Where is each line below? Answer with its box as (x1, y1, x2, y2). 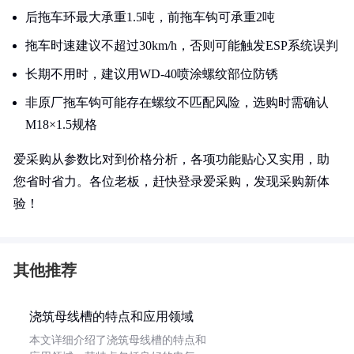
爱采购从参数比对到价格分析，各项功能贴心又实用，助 (13, 153, 330, 166)
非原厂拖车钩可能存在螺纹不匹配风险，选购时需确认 (25, 96, 329, 109)
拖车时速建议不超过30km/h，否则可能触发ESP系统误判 (25, 39, 338, 52)
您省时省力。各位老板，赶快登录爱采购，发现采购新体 (13, 175, 330, 188)
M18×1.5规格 (25, 118, 97, 131)
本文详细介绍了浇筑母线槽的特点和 (29, 334, 206, 346)
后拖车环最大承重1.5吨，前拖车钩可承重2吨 (25, 10, 275, 24)
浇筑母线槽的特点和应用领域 (29, 310, 194, 323)
